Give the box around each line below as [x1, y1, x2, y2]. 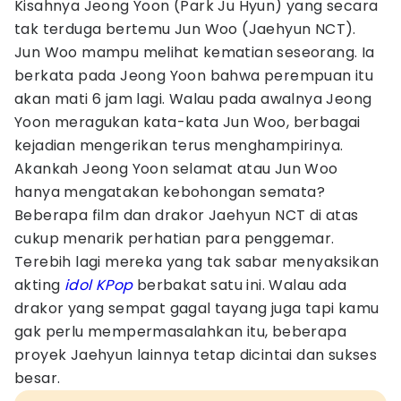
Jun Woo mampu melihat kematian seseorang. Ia [14, 42, 375, 63]
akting [14, 275, 64, 295]
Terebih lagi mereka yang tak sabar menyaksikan [14, 252, 380, 272]
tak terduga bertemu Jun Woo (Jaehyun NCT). [14, 19, 356, 39]
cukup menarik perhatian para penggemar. [14, 228, 335, 249]
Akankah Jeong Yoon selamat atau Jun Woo [14, 158, 338, 179]
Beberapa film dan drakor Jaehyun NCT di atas [14, 205, 359, 226]
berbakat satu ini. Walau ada [132, 275, 347, 295]
